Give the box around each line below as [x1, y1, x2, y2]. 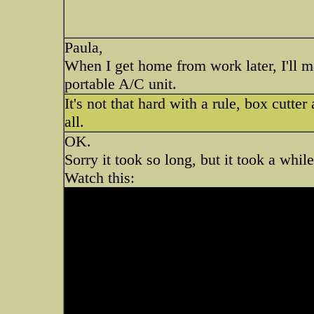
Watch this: [64, 169, 135, 186]
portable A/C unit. [64, 75, 177, 93]
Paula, [64, 39, 103, 56]
